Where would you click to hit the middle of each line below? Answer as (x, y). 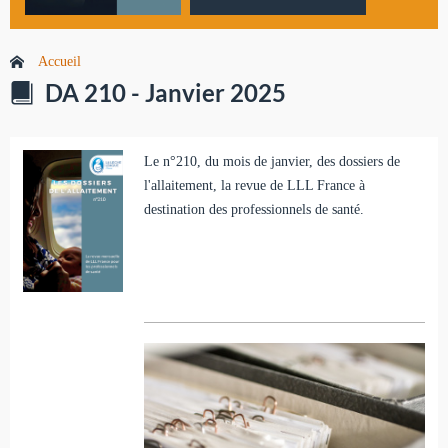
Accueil (59, 62)
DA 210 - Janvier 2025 (165, 93)
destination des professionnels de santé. (253, 209)
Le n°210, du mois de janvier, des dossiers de (271, 161)
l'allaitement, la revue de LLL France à (254, 185)
